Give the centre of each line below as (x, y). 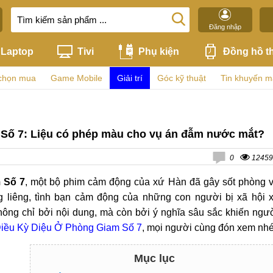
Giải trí (130, 78)
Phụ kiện (158, 51)
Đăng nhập (225, 27)
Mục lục (154, 258)
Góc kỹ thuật (182, 78)
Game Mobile (76, 78)
